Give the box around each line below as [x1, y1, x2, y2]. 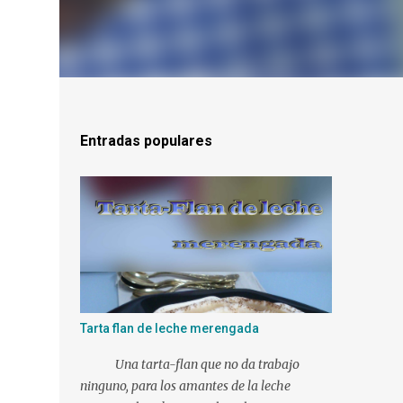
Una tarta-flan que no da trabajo [79, 356, 300, 372]
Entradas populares [79, 132, 212, 149]
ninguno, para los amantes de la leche [79, 378, 291, 394]
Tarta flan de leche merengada [79, 321, 259, 336]
